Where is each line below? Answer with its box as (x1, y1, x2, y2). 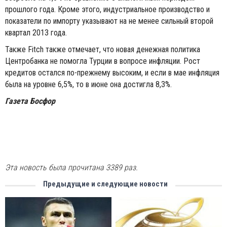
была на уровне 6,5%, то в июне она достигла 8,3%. (5, 80, 172, 89)
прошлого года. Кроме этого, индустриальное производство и (5, 5, 210, 14)
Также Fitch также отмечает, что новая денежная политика (5, 45, 200, 54)
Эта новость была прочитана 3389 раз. (5, 163, 138, 172)
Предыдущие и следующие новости (43, 179, 168, 188)
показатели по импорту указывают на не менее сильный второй (5, 16, 213, 26)
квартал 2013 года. (5, 28, 67, 37)
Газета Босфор (5, 96, 57, 106)
